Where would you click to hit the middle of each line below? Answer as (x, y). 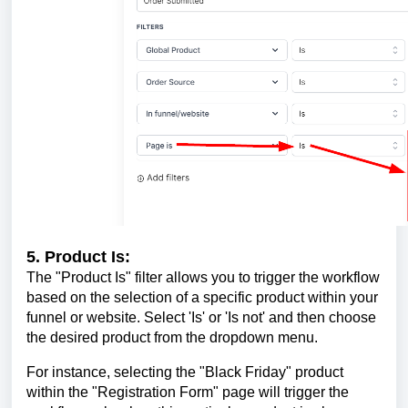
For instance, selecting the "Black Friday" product (185, 372)
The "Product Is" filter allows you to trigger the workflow (203, 277)
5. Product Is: (78, 256)
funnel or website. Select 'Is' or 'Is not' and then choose (201, 317)
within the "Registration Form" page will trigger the (188, 392)
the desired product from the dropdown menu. (172, 337)
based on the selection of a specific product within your (202, 297)
